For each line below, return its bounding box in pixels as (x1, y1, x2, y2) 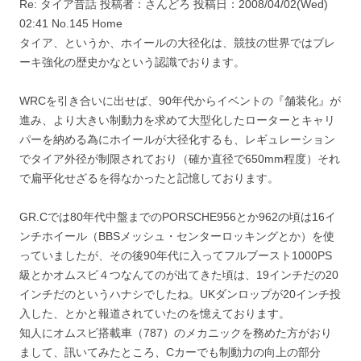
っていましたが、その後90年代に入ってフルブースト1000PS (19, 248, 332, 262)
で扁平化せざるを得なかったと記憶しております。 (19, 171, 279, 185)
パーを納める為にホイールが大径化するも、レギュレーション (19, 132, 335, 146)
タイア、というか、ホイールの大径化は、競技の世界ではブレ (19, 35, 335, 49)
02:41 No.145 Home (19, 16, 122, 30)
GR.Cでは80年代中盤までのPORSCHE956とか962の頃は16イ (19, 210, 336, 223)
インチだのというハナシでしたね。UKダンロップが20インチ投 (19, 287, 341, 301)
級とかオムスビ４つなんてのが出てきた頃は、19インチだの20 (19, 268, 338, 281)
